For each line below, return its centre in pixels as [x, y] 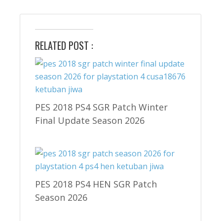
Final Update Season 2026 [90, 120]
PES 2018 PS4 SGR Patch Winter [101, 107]
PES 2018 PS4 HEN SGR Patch [96, 184]
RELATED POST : [64, 45]
